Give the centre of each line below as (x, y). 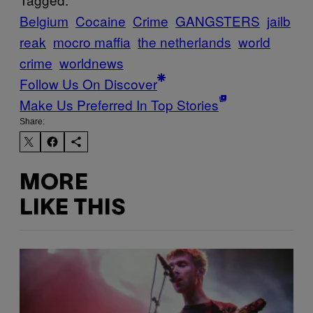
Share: (32, 122)
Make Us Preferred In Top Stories (119, 105)
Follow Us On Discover (88, 84)
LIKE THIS (72, 208)
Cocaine (101, 21)
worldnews (92, 63)
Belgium (44, 21)
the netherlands (184, 42)
